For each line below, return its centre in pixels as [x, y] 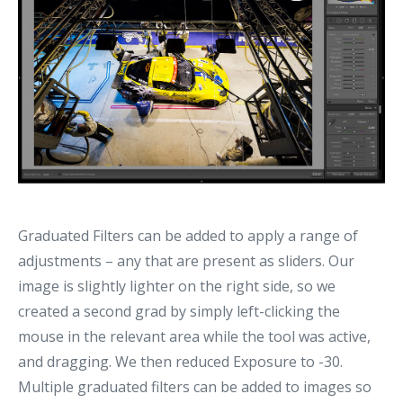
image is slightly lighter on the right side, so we [177, 287]
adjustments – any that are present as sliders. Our [186, 261]
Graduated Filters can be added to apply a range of [188, 236]
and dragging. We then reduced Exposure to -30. [180, 362]
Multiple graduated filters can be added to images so [195, 387]
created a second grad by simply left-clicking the [179, 312]
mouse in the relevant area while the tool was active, [194, 337]
